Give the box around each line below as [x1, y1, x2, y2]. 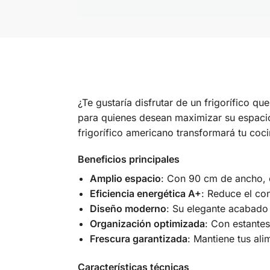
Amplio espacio [89, 172, 161, 185]
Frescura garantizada [89, 233, 187, 245]
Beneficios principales [77, 153, 180, 166]
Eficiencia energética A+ [89, 187, 201, 200]
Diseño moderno [89, 202, 166, 215]
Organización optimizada [89, 218, 205, 230]
